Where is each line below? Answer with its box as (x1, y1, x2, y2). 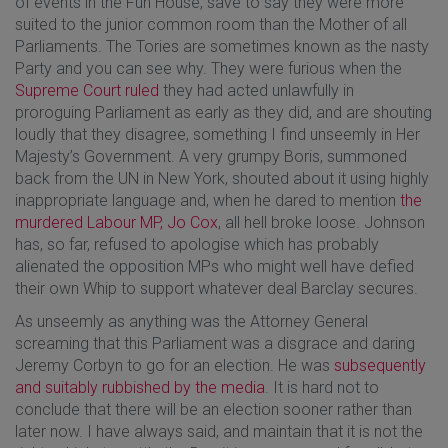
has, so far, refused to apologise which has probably (15, 234, 379, 254)
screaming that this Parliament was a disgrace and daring (15, 333, 415, 353)
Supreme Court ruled (15, 80, 159, 100)
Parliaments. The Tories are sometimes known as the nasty (15, 36, 429, 56)
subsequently (334, 355, 426, 375)
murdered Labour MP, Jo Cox (15, 212, 218, 232)
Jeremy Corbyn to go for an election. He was (15, 355, 334, 375)
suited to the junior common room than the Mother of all (15, 14, 407, 34)
